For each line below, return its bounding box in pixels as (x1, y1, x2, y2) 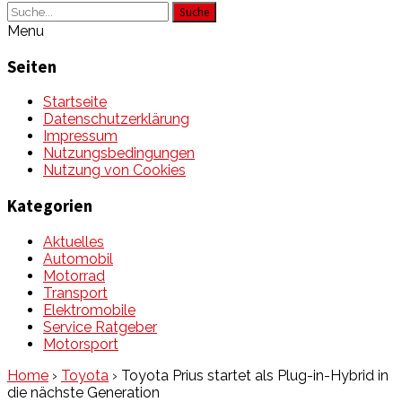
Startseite (43, 93, 107, 111)
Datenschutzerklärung (43, 110, 189, 128)
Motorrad (43, 267, 105, 284)
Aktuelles (43, 232, 104, 250)
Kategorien (7, 196, 92, 217)
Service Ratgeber (43, 318, 157, 336)
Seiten (7, 56, 57, 77)
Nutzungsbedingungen (43, 144, 195, 162)
